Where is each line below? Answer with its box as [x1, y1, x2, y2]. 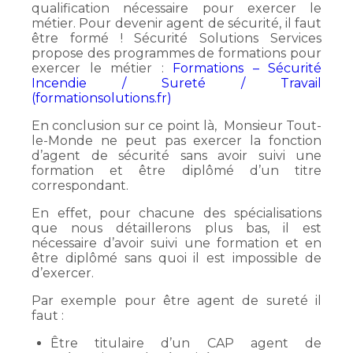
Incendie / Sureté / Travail [32, 76, 321, 91]
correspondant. [32, 178, 128, 193]
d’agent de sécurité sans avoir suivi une [32, 148, 321, 163]
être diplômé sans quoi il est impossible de [32, 251, 321, 266]
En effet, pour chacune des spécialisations [32, 206, 321, 221]
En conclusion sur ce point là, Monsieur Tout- [32, 118, 321, 133]
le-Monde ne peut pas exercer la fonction [32, 133, 321, 148]
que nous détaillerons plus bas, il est [32, 221, 321, 236]
